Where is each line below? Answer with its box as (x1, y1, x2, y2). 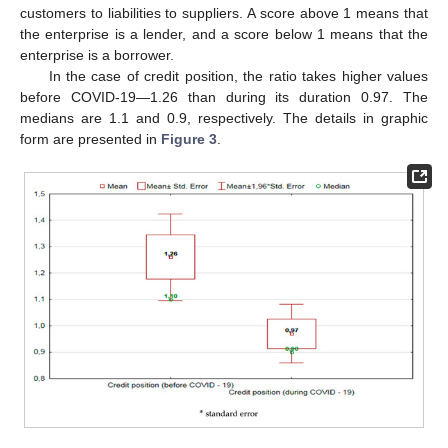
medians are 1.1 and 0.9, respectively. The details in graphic (20, 110, 428, 127)
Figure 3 (161, 131, 217, 148)
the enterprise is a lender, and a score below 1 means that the (20, 26, 428, 43)
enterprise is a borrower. (20, 47, 174, 64)
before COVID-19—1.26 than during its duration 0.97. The (20, 89, 428, 106)
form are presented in (20, 131, 161, 148)
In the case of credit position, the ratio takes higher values (48, 68, 428, 85)
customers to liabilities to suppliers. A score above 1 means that (20, 5, 428, 22)
